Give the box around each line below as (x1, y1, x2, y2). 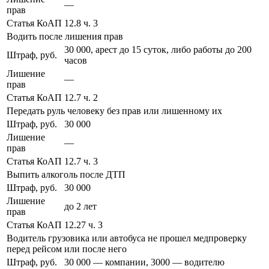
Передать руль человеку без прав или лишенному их (7, 105, 222, 116)
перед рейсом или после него (7, 243, 127, 254)
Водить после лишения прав (7, 31, 123, 41)
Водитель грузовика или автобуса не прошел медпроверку (7, 232, 247, 243)
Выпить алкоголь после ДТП (7, 169, 125, 180)
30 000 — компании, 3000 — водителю (64, 256, 225, 267)
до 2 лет (64, 201, 97, 211)
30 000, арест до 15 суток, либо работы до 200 (64, 44, 252, 55)
